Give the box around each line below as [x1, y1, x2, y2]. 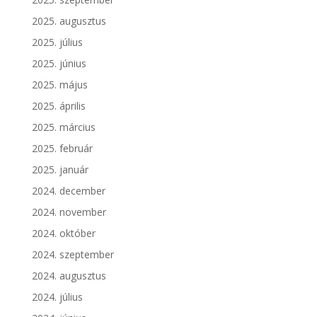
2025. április [31, 98, 86, 113]
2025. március [31, 120, 96, 134]
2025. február [31, 141, 93, 155]
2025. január [31, 162, 88, 176]
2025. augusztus [31, 13, 106, 28]
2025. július [31, 35, 83, 49]
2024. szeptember [31, 247, 114, 261]
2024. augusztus [31, 268, 106, 282]
